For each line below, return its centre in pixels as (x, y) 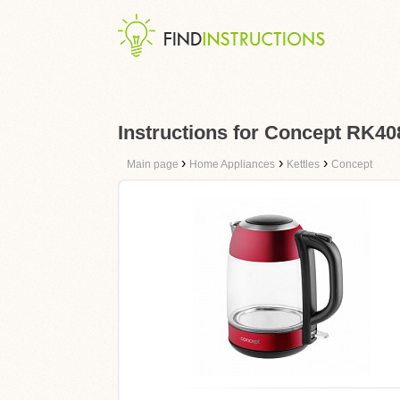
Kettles (303, 164)
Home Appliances (232, 164)
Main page (154, 164)
